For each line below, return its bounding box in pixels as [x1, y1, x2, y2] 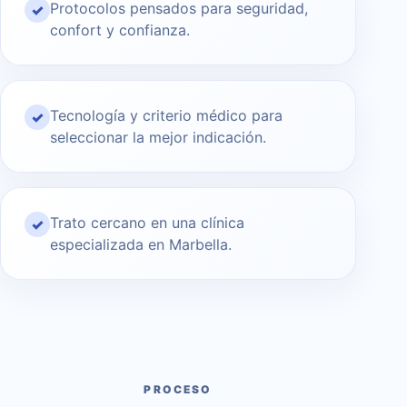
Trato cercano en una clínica [50, 213, 244, 233]
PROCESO [144, 382, 213, 397]
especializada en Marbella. [50, 235, 232, 254]
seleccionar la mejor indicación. [50, 128, 266, 147]
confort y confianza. [50, 21, 190, 40]
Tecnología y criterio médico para [50, 106, 283, 125]
